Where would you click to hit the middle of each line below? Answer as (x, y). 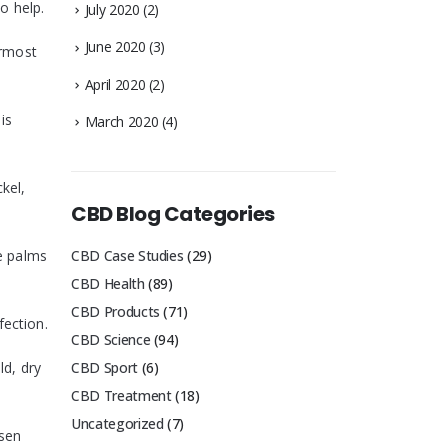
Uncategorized (117, 424)
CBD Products (115, 312)
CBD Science (111, 340)
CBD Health (108, 284)
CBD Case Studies (127, 256)
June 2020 (115, 47)
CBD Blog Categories (173, 214)
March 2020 (121, 121)
